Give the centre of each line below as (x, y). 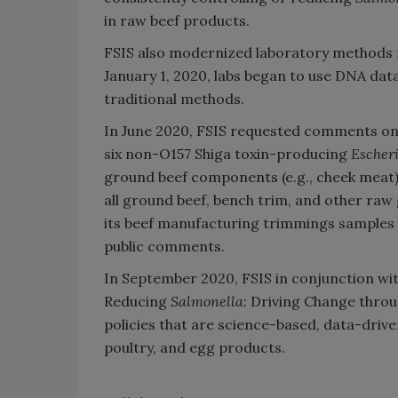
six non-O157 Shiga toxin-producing (227, 154)
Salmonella (207, 301)
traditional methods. (174, 99)
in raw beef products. (177, 20)
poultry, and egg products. (195, 347)
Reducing (137, 301)
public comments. (164, 246)
